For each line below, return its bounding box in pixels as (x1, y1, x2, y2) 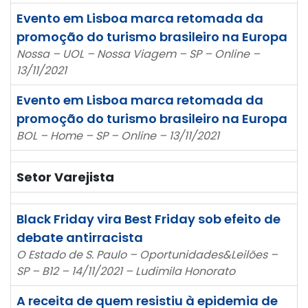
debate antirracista (16, 228, 143, 246)
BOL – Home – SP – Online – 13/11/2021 (16, 127, 219, 144)
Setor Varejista (16, 168, 114, 186)
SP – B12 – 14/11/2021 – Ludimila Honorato (16, 263, 235, 279)
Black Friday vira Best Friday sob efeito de (16, 210, 280, 228)
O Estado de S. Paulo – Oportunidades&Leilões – (16, 246, 278, 263)
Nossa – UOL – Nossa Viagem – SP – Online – (16, 45, 260, 62)
